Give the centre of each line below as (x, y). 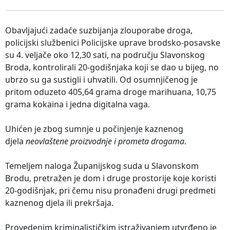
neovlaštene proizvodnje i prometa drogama (105, 141)
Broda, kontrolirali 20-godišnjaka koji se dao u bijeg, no (112, 67)
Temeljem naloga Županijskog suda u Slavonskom (102, 166)
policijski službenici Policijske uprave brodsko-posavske (113, 42)
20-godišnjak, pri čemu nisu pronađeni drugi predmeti (110, 190)
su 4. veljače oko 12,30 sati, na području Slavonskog (105, 55)
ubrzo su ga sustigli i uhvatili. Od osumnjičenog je (101, 79)
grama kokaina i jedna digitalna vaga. (80, 104)
